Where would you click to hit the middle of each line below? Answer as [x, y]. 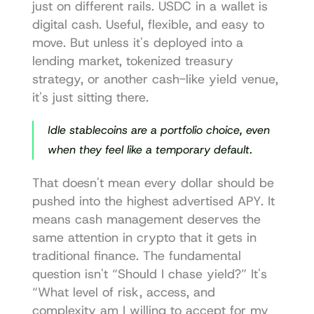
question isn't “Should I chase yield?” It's [149, 274]
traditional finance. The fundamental [136, 256]
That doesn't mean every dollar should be [153, 183]
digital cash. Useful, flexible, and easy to [148, 25]
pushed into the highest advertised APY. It [153, 201]
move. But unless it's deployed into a [137, 43]
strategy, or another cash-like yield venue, [155, 79]
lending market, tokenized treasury [132, 61]
